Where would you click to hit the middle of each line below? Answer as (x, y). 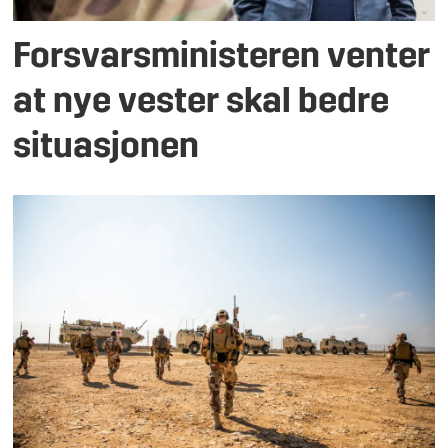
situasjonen (106, 149)
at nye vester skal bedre (201, 104)
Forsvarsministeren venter (222, 59)
